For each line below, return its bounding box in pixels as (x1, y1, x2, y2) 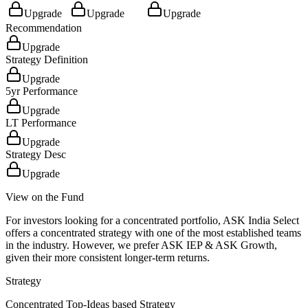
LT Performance (5, 116, 76, 129)
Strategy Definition (5, 53, 88, 65)
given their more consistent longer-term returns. (5, 251, 210, 263)
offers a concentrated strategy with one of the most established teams (5, 226, 301, 239)
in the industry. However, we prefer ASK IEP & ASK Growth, (5, 239, 277, 251)
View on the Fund (5, 190, 84, 203)
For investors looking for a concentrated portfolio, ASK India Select (5, 214, 299, 226)
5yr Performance (5, 85, 78, 97)
